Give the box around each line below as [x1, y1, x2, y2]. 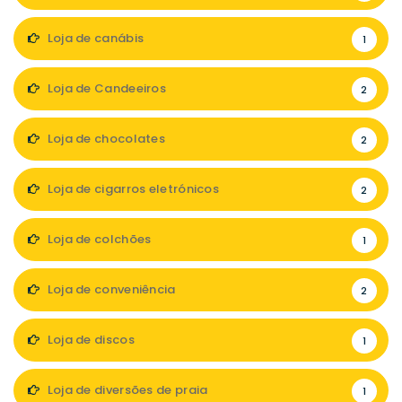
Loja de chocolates [44, 130, 166, 147]
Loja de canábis [44, 30, 144, 47]
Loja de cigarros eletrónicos [44, 180, 220, 197]
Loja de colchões [44, 231, 152, 248]
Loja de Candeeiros [44, 80, 167, 97]
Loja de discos [44, 331, 135, 348]
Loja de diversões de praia [44, 381, 208, 398]
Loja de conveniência [44, 281, 176, 298]
